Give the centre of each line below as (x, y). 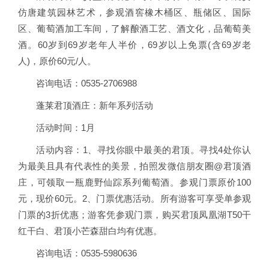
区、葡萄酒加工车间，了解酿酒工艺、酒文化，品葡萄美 (134, 29)
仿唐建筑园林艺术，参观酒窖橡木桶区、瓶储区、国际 (134, 12)
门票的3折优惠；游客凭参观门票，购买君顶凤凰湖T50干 (134, 215)
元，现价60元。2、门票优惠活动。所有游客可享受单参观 (134, 198)
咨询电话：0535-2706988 (86, 83)
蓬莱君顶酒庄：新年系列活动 (95, 105)
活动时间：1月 (65, 128)
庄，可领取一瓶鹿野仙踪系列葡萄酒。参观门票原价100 (134, 182)
